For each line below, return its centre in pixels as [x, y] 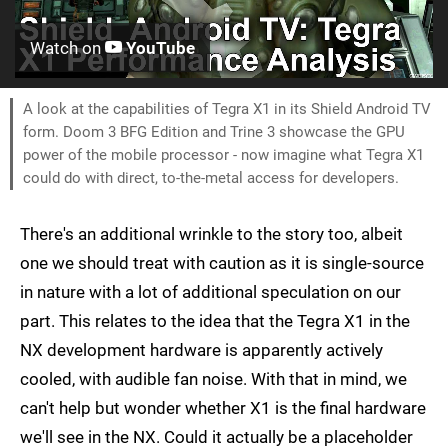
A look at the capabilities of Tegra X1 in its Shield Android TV [227, 108]
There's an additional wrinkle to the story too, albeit [211, 233]
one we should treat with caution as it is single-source [222, 262]
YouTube [158, 47]
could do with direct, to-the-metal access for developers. [211, 177]
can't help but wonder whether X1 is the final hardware [223, 407]
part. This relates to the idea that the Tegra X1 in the [215, 320]
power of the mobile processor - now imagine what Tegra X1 [223, 154]
